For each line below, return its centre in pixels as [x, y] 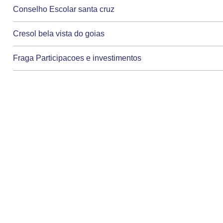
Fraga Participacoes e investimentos [77, 58]
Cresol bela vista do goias [59, 34]
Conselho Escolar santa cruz [64, 9]
